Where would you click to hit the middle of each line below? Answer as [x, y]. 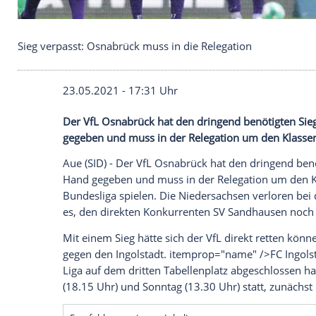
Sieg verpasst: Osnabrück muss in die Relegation [162, 185]
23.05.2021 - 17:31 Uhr [145, 238]
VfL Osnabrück [144, 276]
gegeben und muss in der [152, 295]
